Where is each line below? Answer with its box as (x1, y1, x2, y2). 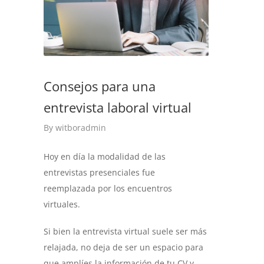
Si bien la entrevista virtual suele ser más (44, 226, 207, 237)
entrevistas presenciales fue (44, 167, 155, 179)
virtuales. (44, 199, 80, 210)
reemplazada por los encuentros (44, 183, 172, 194)
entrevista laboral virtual (44, 98, 192, 117)
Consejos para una (44, 77, 156, 95)
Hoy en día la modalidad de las (44, 151, 166, 163)
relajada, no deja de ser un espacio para (44, 242, 203, 253)
